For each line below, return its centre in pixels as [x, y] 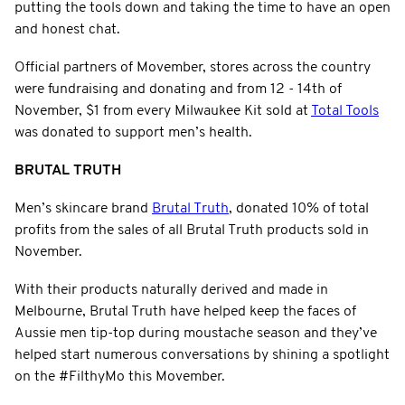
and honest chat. [67, 29]
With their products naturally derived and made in [171, 290]
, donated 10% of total [299, 208]
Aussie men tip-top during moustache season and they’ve [196, 333]
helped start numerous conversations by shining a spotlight [202, 355]
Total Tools [345, 111]
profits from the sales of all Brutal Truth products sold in [192, 230]
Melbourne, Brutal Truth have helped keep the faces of [185, 311]
